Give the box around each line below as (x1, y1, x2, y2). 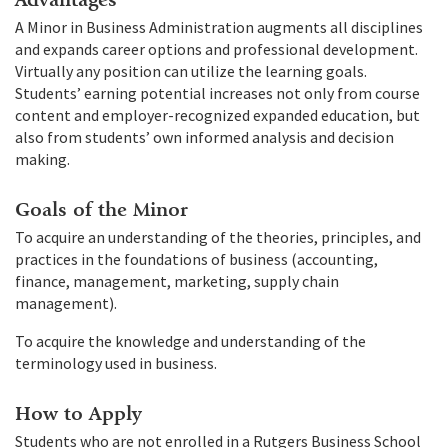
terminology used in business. (15, 352, 217, 373)
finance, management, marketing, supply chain (15, 270, 339, 291)
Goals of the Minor (15, 197, 188, 221)
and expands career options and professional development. (15, 38, 418, 59)
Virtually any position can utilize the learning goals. (15, 60, 367, 81)
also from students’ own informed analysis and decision (15, 126, 394, 147)
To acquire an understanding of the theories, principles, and (15, 226, 421, 247)
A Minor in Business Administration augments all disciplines (15, 16, 423, 37)
